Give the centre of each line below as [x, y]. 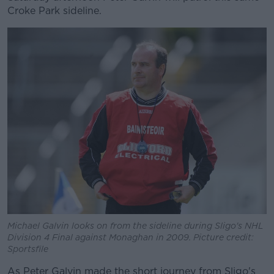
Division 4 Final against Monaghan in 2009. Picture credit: [131, 237]
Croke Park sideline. [54, 11]
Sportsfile [28, 249]
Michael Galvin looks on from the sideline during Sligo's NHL [135, 225]
